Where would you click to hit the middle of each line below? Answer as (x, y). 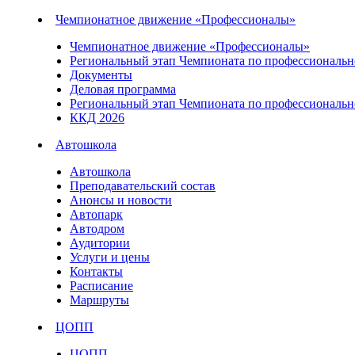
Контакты (96, 271)
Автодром (97, 229)
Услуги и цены (110, 257)
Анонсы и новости (121, 200)
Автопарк (96, 214)
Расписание (101, 286)
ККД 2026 (97, 118)
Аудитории (100, 243)
